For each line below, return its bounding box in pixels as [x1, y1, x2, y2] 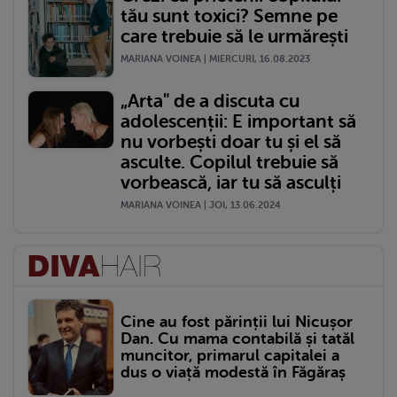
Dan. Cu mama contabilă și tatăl [121, 329, 354, 347]
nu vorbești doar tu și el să [121, 130, 341, 152]
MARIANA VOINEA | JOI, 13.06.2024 [121, 198, 281, 211]
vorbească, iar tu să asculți [121, 171, 341, 193]
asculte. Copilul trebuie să [121, 151, 339, 173]
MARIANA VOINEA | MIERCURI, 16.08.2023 [121, 53, 310, 66]
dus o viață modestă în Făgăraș [121, 362, 346, 381]
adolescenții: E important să [121, 110, 356, 132]
